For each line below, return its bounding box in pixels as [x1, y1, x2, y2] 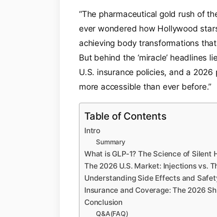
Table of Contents [84, 109, 167, 122]
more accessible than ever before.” [79, 82, 212, 92]
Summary [96, 138, 125, 146]
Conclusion [84, 197, 123, 207]
